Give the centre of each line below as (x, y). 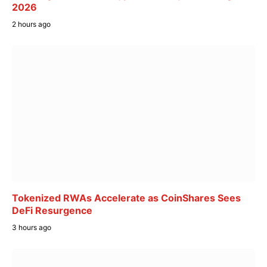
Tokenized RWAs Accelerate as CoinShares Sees (126, 198)
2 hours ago (31, 24)
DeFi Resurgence (52, 210)
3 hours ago (32, 227)
